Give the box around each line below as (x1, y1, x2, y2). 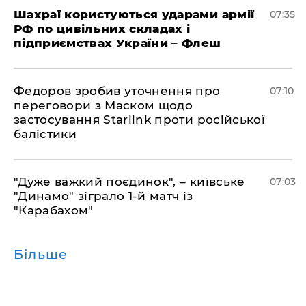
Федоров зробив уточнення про (14, 84, 221, 98)
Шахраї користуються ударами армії (14, 8, 255, 21)
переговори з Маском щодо (14, 98, 193, 112)
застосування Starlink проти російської (14, 113, 265, 126)
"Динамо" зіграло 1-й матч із (14, 189, 193, 203)
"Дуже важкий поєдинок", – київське (14, 175, 245, 189)
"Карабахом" (14, 204, 94, 217)
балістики (14, 127, 77, 141)
